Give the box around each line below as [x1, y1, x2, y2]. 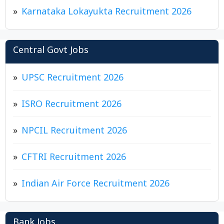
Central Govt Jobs [13, 45, 88, 58]
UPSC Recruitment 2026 [21, 73, 123, 85]
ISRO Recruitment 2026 [21, 99, 121, 112]
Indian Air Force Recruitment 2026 [21, 179, 169, 191]
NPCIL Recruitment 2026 [21, 126, 127, 138]
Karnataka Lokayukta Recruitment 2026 [21, 7, 191, 19]
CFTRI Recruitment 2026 [21, 152, 126, 165]
